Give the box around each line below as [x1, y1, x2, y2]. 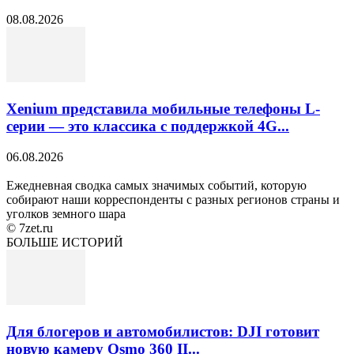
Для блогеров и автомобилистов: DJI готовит [6, 322, 319, 340]
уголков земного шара [6, 206, 126, 220]
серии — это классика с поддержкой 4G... [6, 118, 289, 135]
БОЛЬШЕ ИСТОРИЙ [6, 235, 123, 249]
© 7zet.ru [6, 220, 53, 235]
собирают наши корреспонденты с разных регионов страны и [6, 192, 340, 206]
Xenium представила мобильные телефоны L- [6, 100, 320, 118]
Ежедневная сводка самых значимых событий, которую [6, 178, 307, 192]
